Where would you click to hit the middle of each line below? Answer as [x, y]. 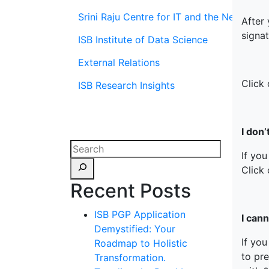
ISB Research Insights [126, 85]
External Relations [119, 62]
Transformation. [130, 258]
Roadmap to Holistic [141, 243]
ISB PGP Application [140, 214]
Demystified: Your [135, 229]
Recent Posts [131, 191]
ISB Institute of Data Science [143, 40]
